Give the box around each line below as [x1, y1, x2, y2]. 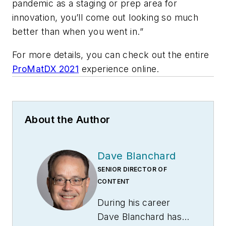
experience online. [79, 63, 159, 74]
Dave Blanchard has [97, 211, 182, 222]
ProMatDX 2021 [12, 63, 79, 74]
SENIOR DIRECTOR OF [97, 165, 167, 173]
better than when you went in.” [12, 26, 143, 37]
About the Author [25, 113, 110, 126]
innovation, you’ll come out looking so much [12, 12, 199, 23]
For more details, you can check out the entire [12, 49, 209, 60]
